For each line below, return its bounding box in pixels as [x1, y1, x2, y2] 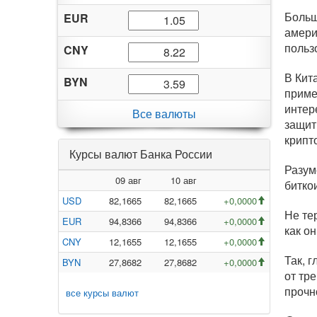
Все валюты [132, 105, 196, 122]
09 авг [115, 173, 142, 187]
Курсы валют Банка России [69, 146, 212, 162]
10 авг [171, 173, 197, 187]
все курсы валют [66, 286, 139, 299]
